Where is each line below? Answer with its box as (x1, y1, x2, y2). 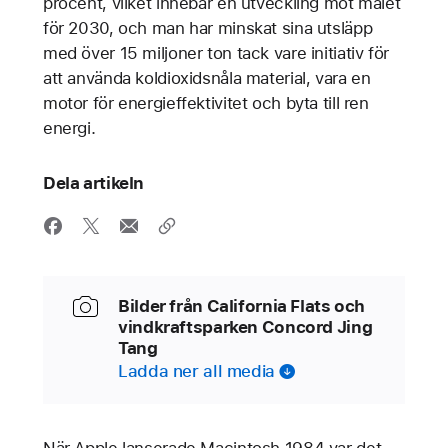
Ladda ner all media (118, 360, 275, 381)
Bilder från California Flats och (118, 295, 366, 316)
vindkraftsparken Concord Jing (118, 316, 373, 337)
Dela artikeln (42, 172, 145, 193)
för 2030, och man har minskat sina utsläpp (42, 17, 373, 38)
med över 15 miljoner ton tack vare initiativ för (42, 42, 389, 63)
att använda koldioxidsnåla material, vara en (42, 67, 371, 88)
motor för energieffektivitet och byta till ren (42, 92, 369, 113)
